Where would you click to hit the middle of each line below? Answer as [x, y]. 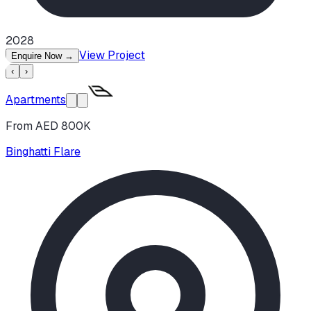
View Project [112, 56]
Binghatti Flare [43, 152]
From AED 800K [48, 126]
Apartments [36, 100]
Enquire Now [38, 56]
